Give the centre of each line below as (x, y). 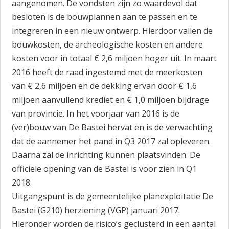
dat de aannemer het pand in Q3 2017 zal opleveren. (111, 141)
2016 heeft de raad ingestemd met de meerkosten (107, 72)
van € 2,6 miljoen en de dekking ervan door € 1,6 (105, 86)
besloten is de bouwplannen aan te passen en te (105, 17)
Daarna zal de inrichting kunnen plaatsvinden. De (106, 155)
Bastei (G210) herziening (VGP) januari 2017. (96, 210)
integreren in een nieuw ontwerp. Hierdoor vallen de (112, 31)
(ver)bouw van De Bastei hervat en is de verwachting (112, 127)
